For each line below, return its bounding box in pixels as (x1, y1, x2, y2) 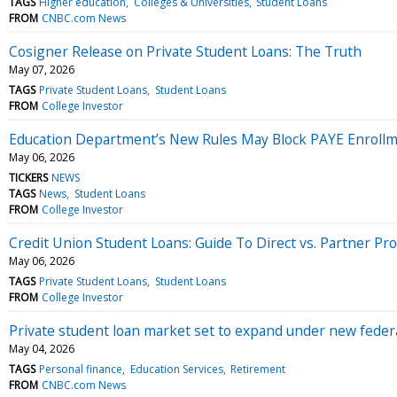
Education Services (129, 361, 223, 377)
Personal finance (39, 361, 123, 377)
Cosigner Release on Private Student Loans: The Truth (9, 41, 362, 61)
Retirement (230, 361, 285, 377)
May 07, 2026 (9, 61, 74, 77)
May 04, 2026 (9, 340, 74, 356)
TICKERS (9, 169, 48, 185)
